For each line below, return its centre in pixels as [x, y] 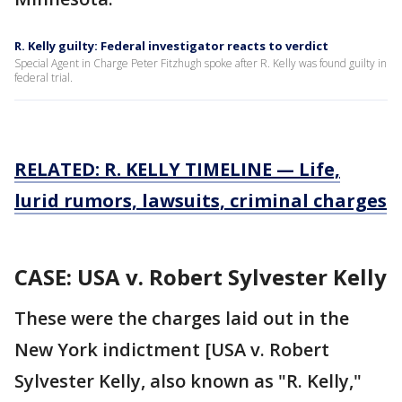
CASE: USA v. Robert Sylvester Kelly [201, 277]
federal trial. [44, 78]
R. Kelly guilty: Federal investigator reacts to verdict [171, 46]
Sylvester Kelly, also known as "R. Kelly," [188, 381]
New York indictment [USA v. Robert [172, 350]
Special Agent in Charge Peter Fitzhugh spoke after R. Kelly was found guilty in [201, 63]
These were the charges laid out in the [182, 318]
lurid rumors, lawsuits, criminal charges [201, 201]
